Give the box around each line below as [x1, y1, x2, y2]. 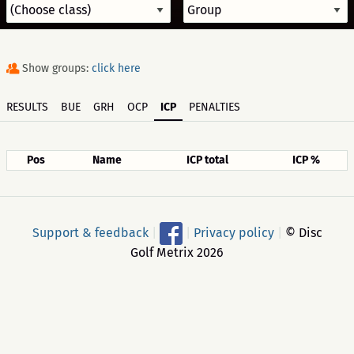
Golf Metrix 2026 [130, 245, 224, 260]
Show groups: [22, 62, 92, 75]
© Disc [281, 224, 322, 240]
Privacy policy [193, 224, 274, 240]
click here [92, 62, 141, 75]
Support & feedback [32, 224, 149, 240]
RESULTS [6, 100, 48, 114]
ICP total [186, 153, 228, 167]
